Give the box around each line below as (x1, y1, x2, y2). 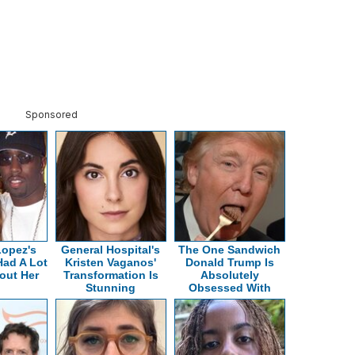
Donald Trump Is (185, 255, 274, 269)
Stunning (86, 281, 136, 294)
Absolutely (200, 268, 259, 281)
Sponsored (25, 108, 78, 120)
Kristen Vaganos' (65, 255, 157, 269)
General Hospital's (61, 242, 161, 256)
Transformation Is (63, 268, 158, 281)
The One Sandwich (178, 242, 281, 256)
